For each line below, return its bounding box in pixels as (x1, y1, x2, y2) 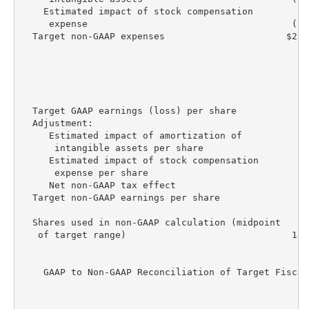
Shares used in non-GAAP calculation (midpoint (21, 217, 281, 228)
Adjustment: (21, 117, 93, 128)
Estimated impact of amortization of (21, 130, 242, 141)
